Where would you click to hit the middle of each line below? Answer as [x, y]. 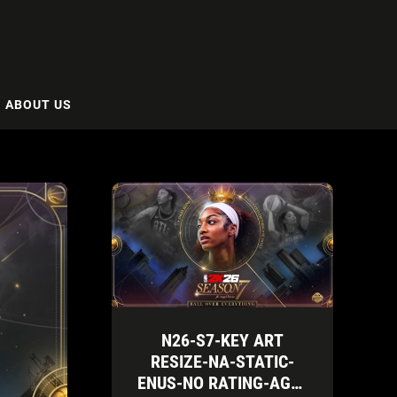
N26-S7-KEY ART [222, 340]
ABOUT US [39, 104]
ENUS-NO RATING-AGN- [222, 382]
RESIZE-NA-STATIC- [222, 361]
